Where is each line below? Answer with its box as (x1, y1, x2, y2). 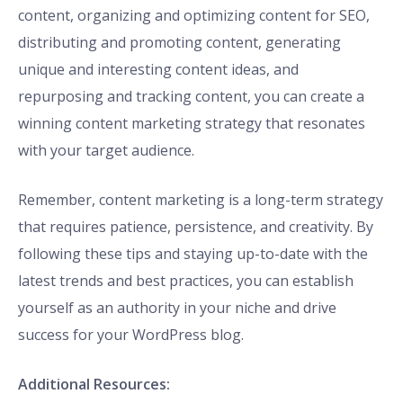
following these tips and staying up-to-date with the (18, 244, 368, 264)
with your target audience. (18, 140, 194, 161)
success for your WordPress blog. (18, 325, 244, 345)
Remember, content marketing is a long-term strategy (18, 190, 383, 210)
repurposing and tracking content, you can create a (18, 86, 364, 107)
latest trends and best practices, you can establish (18, 271, 354, 291)
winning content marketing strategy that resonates (18, 113, 365, 134)
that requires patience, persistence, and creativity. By (18, 217, 373, 237)
